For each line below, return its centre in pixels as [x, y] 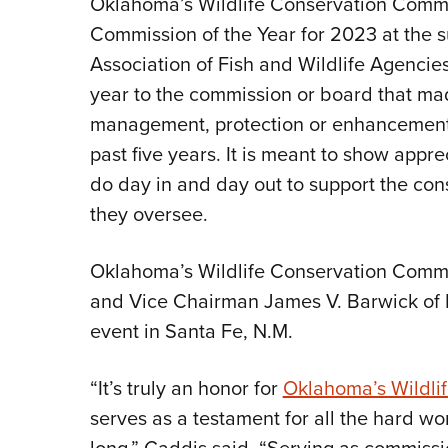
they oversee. [148, 214]
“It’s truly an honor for [186, 388]
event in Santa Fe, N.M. [191, 331]
